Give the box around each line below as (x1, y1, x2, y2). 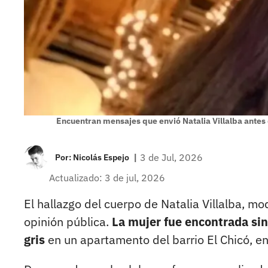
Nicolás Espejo (73, 152, 129, 163)
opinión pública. (24, 214, 112, 230)
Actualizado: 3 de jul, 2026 (49, 172, 165, 184)
